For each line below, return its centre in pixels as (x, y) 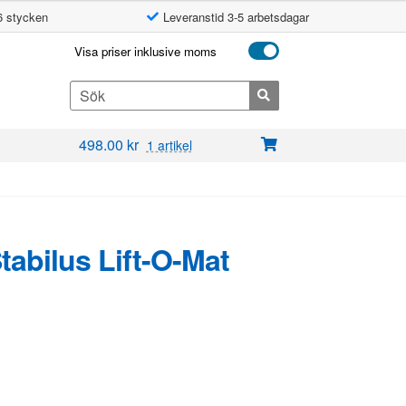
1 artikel (169, 145)
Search (89, 90)
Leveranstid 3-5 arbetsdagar (236, 16)
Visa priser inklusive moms (145, 51)
